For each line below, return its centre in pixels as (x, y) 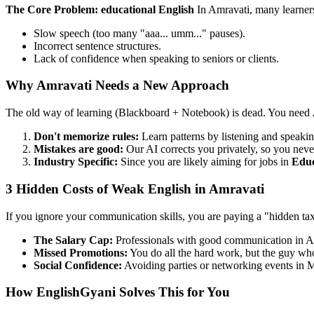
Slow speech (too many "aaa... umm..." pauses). (139, 33)
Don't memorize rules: (86, 137)
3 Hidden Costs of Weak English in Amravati (135, 189)
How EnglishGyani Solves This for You (118, 292)
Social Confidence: (78, 265)
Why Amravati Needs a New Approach (117, 86)
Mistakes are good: (78, 149)
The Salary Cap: (73, 240)
